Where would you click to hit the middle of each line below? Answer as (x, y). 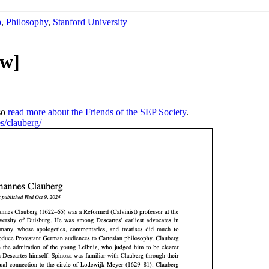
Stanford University (90, 22)
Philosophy (27, 22)
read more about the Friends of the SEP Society (97, 112)
